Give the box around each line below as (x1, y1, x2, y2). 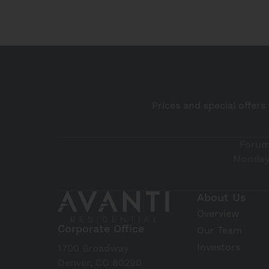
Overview (197, 208, 240, 219)
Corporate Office (58, 222, 144, 236)
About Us (197, 191, 246, 205)
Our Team (197, 225, 242, 236)
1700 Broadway (58, 242, 129, 254)
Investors (197, 241, 240, 253)
